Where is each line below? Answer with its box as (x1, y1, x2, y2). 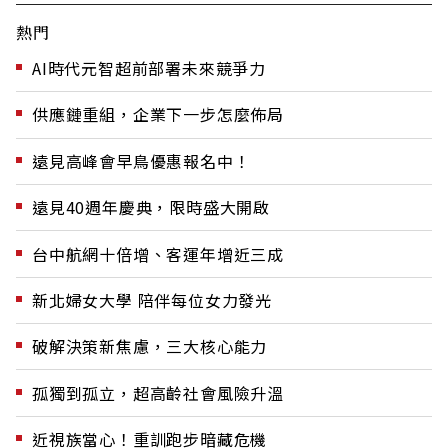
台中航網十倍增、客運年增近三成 (32, 241, 284, 266)
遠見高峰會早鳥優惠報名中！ (32, 148, 251, 173)
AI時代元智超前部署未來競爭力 (32, 56, 266, 81)
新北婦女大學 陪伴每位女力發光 (32, 287, 272, 312)
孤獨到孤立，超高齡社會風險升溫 (32, 380, 284, 405)
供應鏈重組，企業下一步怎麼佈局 (32, 102, 284, 127)
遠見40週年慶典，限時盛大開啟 (32, 195, 270, 220)
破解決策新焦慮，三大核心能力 (32, 334, 268, 359)
